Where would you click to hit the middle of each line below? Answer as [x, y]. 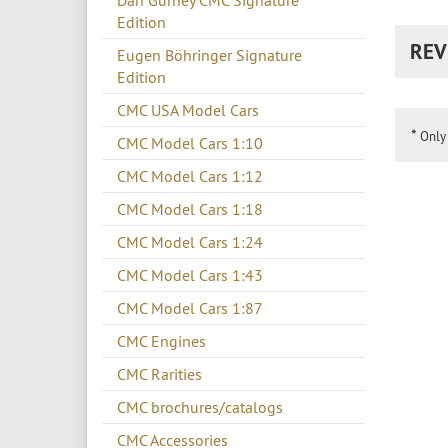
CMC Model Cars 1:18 [190, 209]
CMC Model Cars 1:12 [190, 176]
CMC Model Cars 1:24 [190, 242]
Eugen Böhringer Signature [209, 55]
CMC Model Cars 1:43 [190, 275]
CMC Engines [161, 341]
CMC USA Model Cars [188, 110]
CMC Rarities [159, 374]
